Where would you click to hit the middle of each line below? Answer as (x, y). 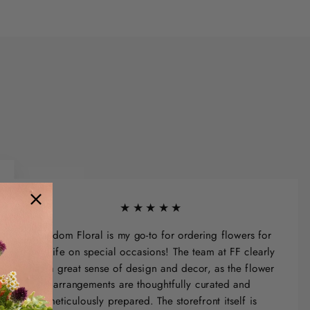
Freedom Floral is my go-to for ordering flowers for (152, 235)
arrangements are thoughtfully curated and (152, 284)
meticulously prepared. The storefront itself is (152, 301)
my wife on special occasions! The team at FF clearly (152, 252)
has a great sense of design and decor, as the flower (152, 268)
